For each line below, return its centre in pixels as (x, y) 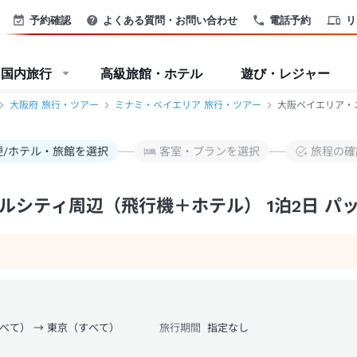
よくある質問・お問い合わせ (170, 20)
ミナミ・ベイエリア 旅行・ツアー (188, 105)
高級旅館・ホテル (151, 73)
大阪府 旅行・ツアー (54, 105)
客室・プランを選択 (210, 151)
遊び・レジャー (285, 73)
